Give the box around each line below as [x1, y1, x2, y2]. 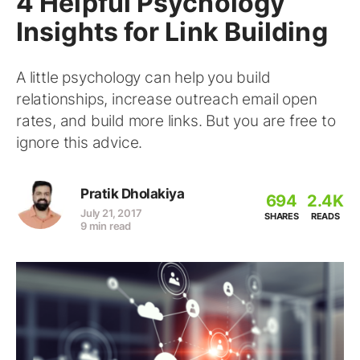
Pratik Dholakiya [80, 186, 184, 202]
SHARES [264, 211, 299, 222]
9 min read [80, 219, 131, 232]
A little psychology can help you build [16, 68, 271, 87]
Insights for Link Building [16, 16, 328, 47]
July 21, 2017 [80, 207, 142, 219]
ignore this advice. [16, 133, 143, 152]
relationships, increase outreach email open [16, 90, 317, 108]
